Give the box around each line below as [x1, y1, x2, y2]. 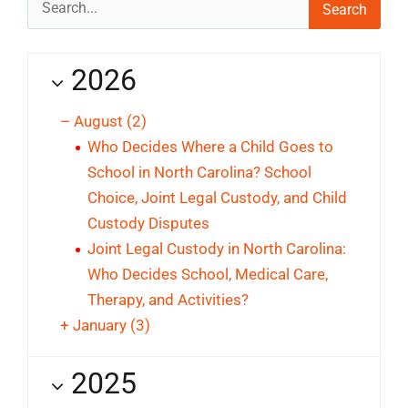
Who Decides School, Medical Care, [87, 264, 328, 283]
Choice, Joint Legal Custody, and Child [87, 188, 347, 207]
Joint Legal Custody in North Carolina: [87, 239, 346, 258]
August [74, 111, 127, 130]
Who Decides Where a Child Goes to [87, 137, 333, 156]
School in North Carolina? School [87, 162, 311, 181]
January [73, 315, 130, 334]
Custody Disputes [87, 213, 209, 232]
